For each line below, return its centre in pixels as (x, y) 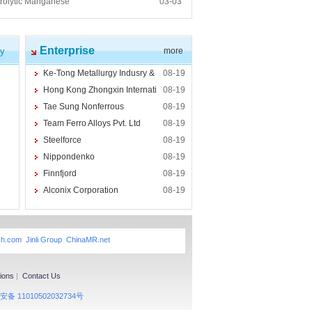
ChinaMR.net (88, 240)
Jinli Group (44, 240)
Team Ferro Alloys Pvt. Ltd (92, 123)
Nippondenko (69, 157)
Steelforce (62, 140)
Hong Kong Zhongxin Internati (100, 90)
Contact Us (41, 276)
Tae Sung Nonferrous (84, 107)
